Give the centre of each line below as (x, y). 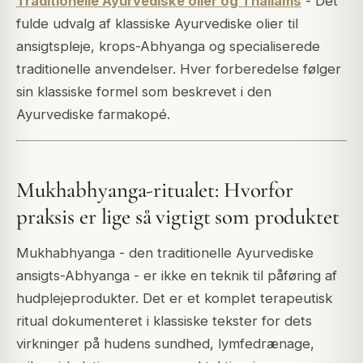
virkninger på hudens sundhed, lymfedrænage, (165, 343)
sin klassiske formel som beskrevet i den (144, 91)
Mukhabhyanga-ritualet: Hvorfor (155, 190)
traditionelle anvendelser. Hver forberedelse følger (179, 68)
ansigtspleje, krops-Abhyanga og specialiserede (168, 46)
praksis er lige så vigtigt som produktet (178, 217)
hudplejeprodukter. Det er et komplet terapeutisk (174, 298)
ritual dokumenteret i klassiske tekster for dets (164, 320)
